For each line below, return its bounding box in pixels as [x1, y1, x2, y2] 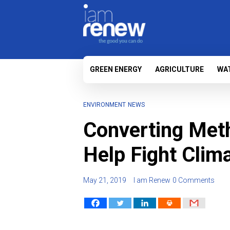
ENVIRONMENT [83, 101, 126, 108]
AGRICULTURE [155, 65, 204, 73]
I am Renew [133, 176, 170, 184]
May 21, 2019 [83, 176, 126, 184]
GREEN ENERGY [90, 65, 142, 73]
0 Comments [172, 176, 215, 184]
